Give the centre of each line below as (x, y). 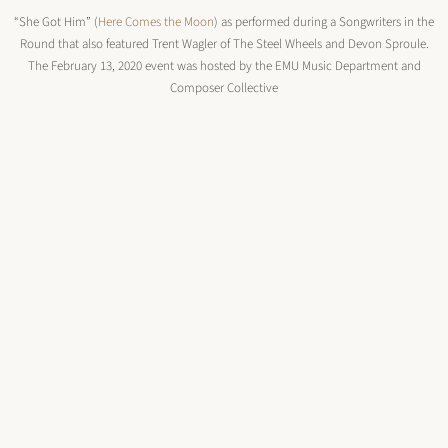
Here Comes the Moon (156, 22)
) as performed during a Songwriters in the (324, 22)
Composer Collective (224, 88)
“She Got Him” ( (56, 22)
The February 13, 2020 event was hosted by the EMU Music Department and (224, 66)
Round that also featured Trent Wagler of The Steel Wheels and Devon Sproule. (224, 44)
